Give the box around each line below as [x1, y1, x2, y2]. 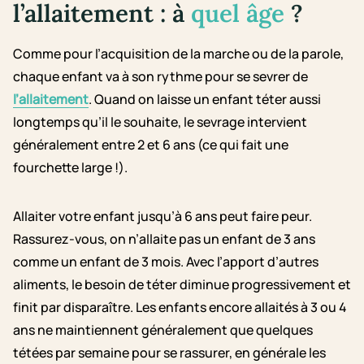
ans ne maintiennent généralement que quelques [13, 321, 313, 339]
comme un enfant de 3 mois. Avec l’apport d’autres [13, 253, 318, 271]
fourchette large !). [13, 158, 128, 176]
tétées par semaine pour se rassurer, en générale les [13, 344, 326, 362]
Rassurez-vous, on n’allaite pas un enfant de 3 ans [13, 230, 315, 248]
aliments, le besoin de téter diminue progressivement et [13, 275, 351, 293]
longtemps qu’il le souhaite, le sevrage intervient [13, 113, 307, 131]
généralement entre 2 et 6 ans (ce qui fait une [13, 136, 288, 154]
